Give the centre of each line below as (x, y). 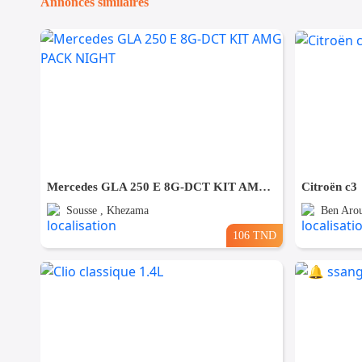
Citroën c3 (329, 187)
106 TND (254, 236)
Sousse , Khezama (107, 211)
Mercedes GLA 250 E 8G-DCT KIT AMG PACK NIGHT (265, 187)
